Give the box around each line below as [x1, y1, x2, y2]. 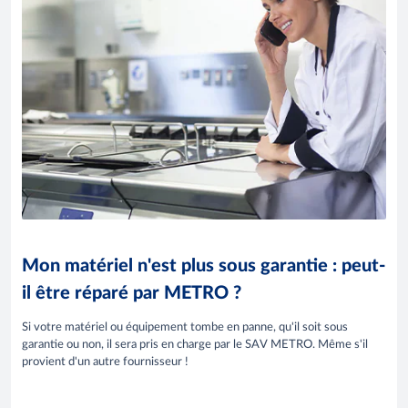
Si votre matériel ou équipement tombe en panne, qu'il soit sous [22, 321, 348, 333]
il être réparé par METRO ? [22, 283, 241, 302]
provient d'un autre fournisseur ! [22, 355, 189, 368]
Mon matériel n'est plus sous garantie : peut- [22, 256, 385, 275]
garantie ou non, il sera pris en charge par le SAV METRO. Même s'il [22, 338, 368, 351]
